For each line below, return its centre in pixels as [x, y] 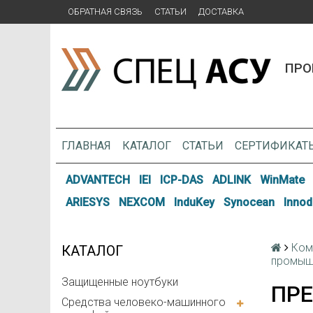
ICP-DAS [181, 180]
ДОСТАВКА [221, 12]
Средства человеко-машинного [144, 303]
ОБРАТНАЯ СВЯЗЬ [105, 12]
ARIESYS [88, 202]
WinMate [282, 180]
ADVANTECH [98, 180]
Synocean [249, 202]
